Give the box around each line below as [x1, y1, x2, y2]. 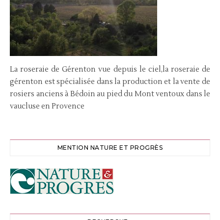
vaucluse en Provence [10, 102, 84, 111]
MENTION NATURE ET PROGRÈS [57, 144, 163, 151]
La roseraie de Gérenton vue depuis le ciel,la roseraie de [10, 65, 210, 74]
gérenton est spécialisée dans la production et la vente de [10, 77, 210, 86]
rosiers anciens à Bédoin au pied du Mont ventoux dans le [10, 89, 210, 99]
